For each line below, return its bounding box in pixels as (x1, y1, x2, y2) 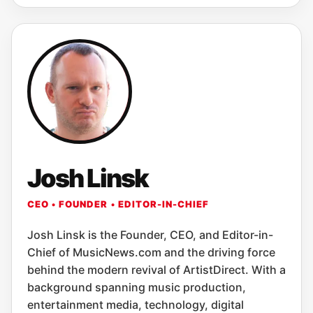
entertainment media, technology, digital (27, 298, 244, 312)
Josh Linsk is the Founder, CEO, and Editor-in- (27, 228, 273, 242)
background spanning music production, (27, 280, 246, 294)
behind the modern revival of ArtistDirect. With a (27, 263, 286, 277)
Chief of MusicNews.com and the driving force (27, 245, 275, 259)
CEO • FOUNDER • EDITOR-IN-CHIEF (27, 198, 210, 210)
